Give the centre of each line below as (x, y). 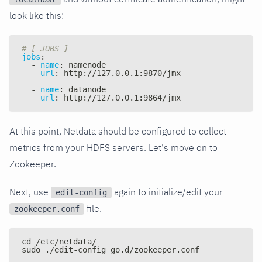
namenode (85, 65)
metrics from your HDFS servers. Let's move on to (113, 147)
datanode (85, 89)
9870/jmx (162, 73)
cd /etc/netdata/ (59, 241)
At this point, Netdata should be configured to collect (118, 131)
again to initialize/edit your (167, 192)
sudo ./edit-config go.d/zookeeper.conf (111, 249)
